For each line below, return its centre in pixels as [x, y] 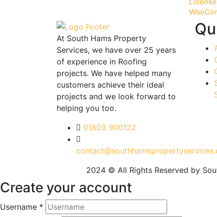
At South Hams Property [101, 38]
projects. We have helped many [114, 73]
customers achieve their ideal [110, 85]
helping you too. [86, 108]
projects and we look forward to [116, 96]
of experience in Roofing [102, 61]
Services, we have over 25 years [116, 50]
